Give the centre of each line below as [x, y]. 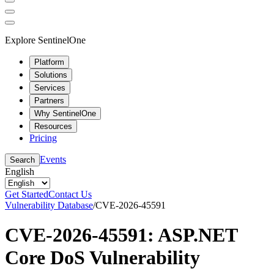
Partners [49, 100]
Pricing [43, 138]
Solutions [51, 75]
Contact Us [70, 194]
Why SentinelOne [65, 113]
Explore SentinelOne [45, 40]
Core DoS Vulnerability [102, 257]
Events [53, 159]
